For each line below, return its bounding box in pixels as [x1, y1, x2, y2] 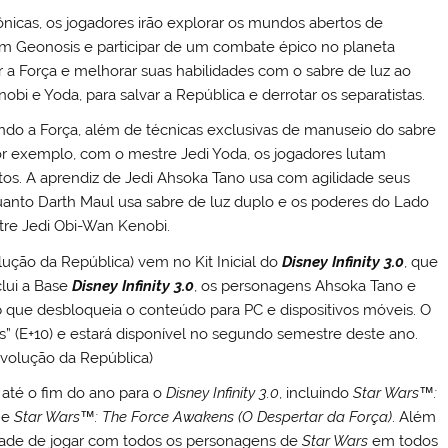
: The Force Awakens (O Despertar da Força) [95, 407, 393, 426]
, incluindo [279, 383, 354, 402]
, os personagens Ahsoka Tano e [194, 276, 417, 295]
